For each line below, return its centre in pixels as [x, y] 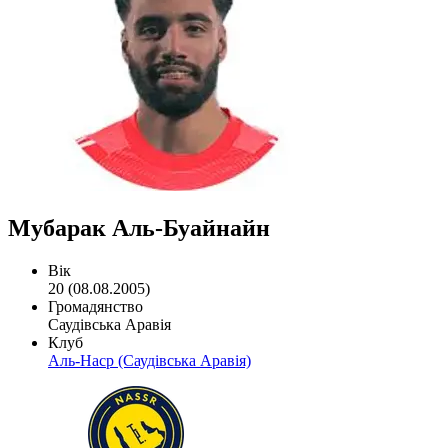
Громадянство [95, 306]
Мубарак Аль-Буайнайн [139, 227]
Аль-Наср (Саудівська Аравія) [149, 360]
